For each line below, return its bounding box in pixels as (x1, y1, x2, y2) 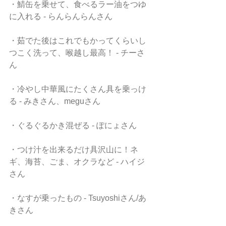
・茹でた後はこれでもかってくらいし (9, 36, 146, 45)
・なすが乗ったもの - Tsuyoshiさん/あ (9, 194, 146, 202)
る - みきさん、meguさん (9, 97, 100, 105)
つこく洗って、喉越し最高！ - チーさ (9, 48, 145, 57)
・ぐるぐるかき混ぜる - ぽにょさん (9, 121, 137, 130)
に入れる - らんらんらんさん (9, 12, 112, 21)
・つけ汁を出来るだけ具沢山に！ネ (9, 145, 138, 154)
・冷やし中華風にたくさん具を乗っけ (9, 85, 146, 93)
